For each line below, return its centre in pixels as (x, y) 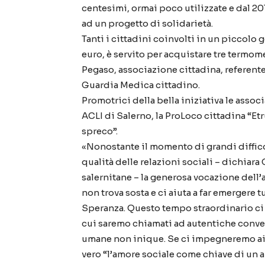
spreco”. (100, 131)
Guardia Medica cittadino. (141, 85)
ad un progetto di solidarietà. (147, 24)
